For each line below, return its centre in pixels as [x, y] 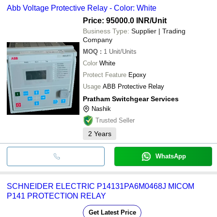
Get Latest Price [112, 212]
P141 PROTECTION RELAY [56, 196]
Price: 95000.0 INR [116, 20]
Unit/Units [123, 51]
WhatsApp [170, 156]
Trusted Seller [115, 120]
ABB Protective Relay [133, 86]
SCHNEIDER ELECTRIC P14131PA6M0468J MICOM [101, 186]
